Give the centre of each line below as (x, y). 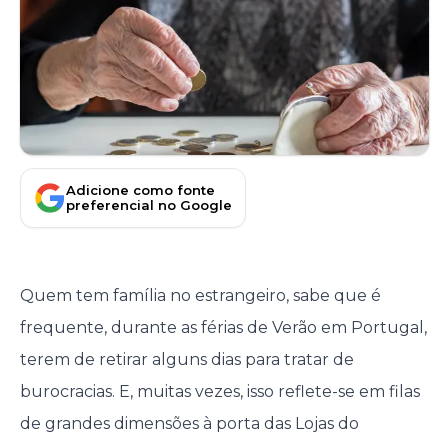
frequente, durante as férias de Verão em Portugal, (223, 327)
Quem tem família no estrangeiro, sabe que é (200, 295)
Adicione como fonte (140, 189)
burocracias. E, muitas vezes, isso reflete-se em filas (219, 391)
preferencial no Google (149, 204)
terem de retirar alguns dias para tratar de (186, 359)
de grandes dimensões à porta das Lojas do (189, 423)
